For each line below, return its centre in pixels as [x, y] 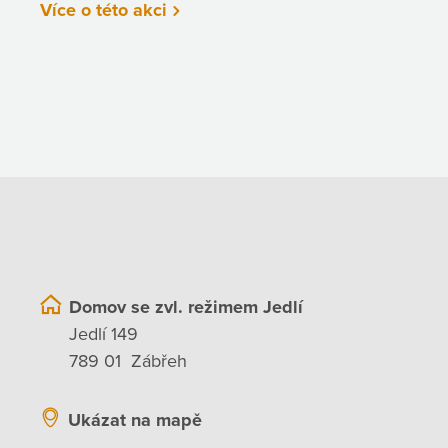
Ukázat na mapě [135, 419]
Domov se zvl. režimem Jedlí [186, 307]
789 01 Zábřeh [128, 361]
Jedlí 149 [103, 334]
